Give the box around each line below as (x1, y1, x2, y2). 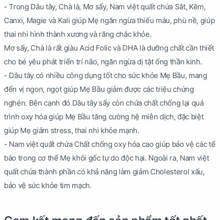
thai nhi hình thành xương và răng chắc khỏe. (4, 29, 152, 39)
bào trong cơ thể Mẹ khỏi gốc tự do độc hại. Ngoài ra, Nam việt (4, 153, 209, 163)
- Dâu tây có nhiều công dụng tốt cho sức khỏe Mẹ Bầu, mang (4, 71, 207, 81)
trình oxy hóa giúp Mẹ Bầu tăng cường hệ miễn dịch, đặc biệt (4, 112, 204, 122)
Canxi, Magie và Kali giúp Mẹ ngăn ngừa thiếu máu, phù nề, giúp (4, 16, 215, 26)
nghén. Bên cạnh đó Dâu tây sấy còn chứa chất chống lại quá (4, 98, 204, 108)
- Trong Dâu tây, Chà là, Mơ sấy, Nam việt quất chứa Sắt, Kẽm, (4, 2, 206, 12)
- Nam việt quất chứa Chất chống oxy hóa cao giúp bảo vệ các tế (4, 139, 216, 149)
